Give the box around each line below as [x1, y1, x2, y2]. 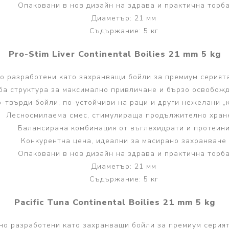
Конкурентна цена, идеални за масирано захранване [21, 136, 226, 146]
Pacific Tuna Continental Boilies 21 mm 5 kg [14, 196, 215, 209]
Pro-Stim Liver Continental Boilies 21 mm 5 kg [8, 48, 221, 60]
